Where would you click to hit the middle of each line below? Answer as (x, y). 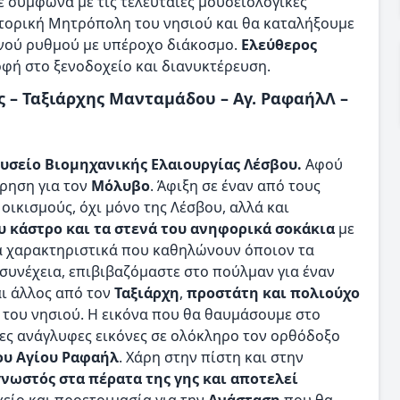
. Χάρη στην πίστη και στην (211, 358)
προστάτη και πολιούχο (273, 293)
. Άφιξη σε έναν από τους (235, 186)
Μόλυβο (121, 186)
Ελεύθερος (279, 45)
